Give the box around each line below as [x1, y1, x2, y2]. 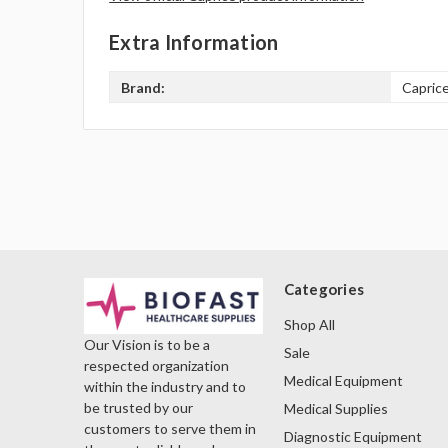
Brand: [121, 78, 166, 96]
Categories [283, 280, 364, 299]
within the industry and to [84, 378, 246, 396]
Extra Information [109, 30, 279, 55]
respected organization [84, 357, 229, 375]
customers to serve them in [84, 420, 256, 438]
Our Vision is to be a [84, 336, 210, 354]
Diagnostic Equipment [283, 428, 422, 446]
